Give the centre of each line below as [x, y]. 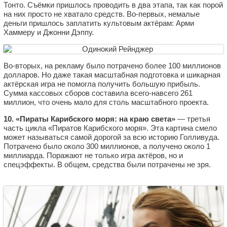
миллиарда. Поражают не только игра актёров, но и [93, 155]
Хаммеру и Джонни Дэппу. [49, 32]
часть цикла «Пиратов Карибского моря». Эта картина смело [110, 128]
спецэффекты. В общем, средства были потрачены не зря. [107, 164]
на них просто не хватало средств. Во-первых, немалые [102, 14]
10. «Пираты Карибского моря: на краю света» [89, 119]
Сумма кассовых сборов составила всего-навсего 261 [98, 93]
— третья [193, 119]
